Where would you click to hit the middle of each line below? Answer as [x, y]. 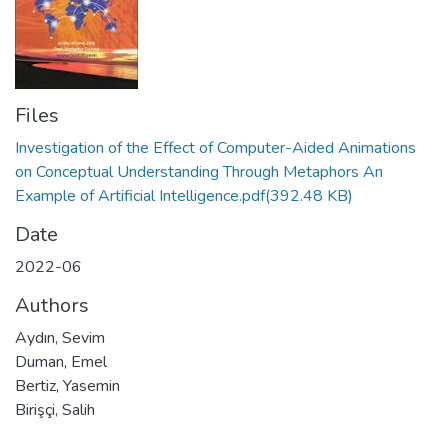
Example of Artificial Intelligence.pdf [140, 196]
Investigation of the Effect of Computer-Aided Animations [215, 148]
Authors [52, 305]
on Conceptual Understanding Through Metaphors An [199, 172]
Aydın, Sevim [60, 338]
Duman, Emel [61, 362]
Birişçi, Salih [55, 410]
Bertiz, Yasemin [67, 386]
